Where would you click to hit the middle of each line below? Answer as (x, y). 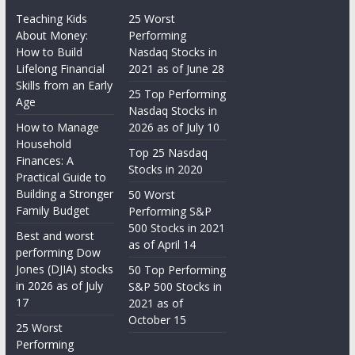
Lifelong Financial (60, 68)
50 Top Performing (177, 269)
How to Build (49, 52)
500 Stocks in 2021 (177, 227)
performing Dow (58, 252)
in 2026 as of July (59, 285)
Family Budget (52, 210)
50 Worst (152, 194)
